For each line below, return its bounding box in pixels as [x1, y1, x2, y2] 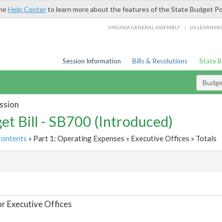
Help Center [8, 5, 46, 13]
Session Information [62, 57, 121, 65]
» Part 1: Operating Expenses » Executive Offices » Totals [26, 133, 217, 143]
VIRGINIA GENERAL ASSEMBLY [108, 24, 181, 30]
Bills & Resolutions [132, 57, 188, 65]
